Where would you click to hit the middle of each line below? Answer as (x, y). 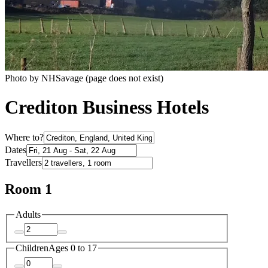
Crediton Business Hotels (107, 107)
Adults (28, 214)
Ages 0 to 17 (73, 248)
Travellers (23, 162)
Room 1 (28, 189)
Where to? (24, 137)
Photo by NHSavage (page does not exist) (84, 78)
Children (32, 248)
